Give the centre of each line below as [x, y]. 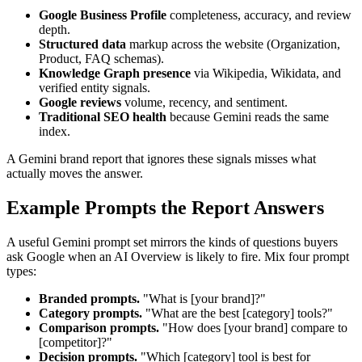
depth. [55, 30]
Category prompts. [90, 314]
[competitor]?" [76, 343]
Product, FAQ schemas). [101, 59]
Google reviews [80, 103]
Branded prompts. [89, 299]
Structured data [82, 44]
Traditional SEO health [103, 117]
